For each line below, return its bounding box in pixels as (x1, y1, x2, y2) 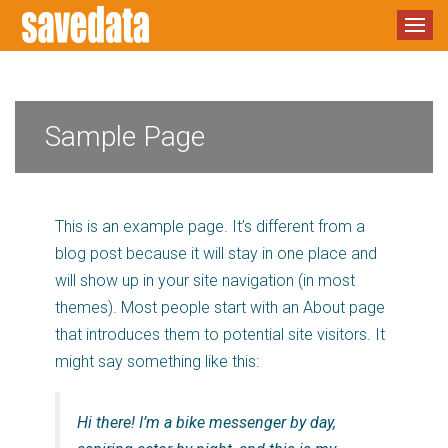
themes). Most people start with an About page (55, 298, 385, 317)
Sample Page (45, 120, 205, 153)
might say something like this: (55, 352, 259, 371)
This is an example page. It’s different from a (55, 217, 365, 236)
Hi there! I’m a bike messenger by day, (77, 413, 337, 433)
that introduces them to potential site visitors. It (55, 325, 385, 344)
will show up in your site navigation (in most (55, 271, 355, 290)
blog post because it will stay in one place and (55, 244, 377, 263)
